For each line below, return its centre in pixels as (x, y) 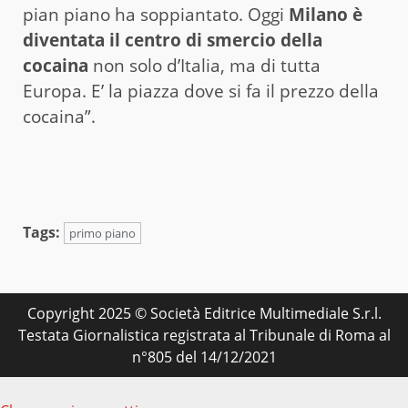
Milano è (326, 14)
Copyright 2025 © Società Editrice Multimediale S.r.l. (204, 313)
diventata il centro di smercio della (173, 40)
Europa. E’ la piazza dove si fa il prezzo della (201, 91)
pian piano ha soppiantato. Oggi (156, 14)
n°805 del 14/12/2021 (204, 357)
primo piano (102, 233)
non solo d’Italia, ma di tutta (204, 65)
